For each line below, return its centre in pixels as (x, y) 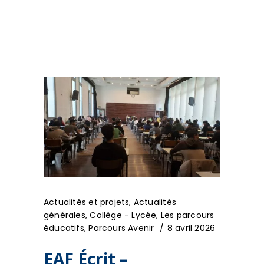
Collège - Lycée (123, 215)
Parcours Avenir (121, 228)
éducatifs (64, 228)
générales (65, 215)
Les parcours (187, 215)
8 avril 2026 (191, 228)
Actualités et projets (87, 202)
